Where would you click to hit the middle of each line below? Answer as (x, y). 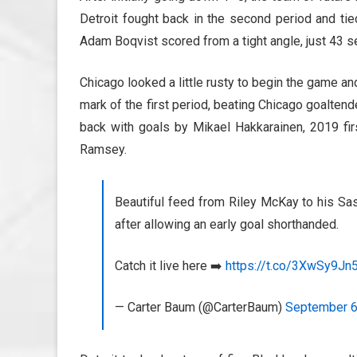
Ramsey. (103, 149)
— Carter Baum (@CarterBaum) (200, 307)
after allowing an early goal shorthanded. (227, 224)
